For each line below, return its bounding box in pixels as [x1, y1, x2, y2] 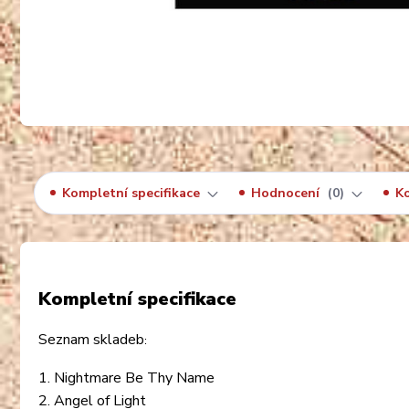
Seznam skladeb [38, 329, 144, 350]
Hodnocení [251, 184, 323, 202]
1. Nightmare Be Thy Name [38, 367, 215, 388]
